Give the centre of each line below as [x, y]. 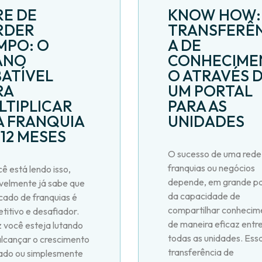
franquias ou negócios [211, 168]
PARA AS [197, 106]
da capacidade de [204, 196]
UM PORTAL [210, 91]
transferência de [201, 252]
